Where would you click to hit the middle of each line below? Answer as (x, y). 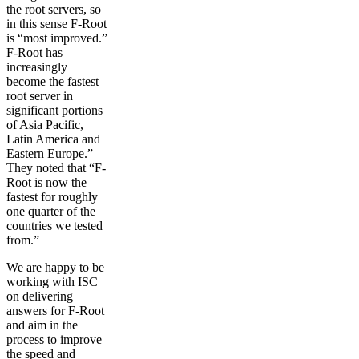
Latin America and (53, 139)
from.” (23, 240)
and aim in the (42, 325)
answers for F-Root (55, 310)
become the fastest (52, 81)
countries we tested (54, 225)
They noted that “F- (56, 167)
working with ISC (52, 281)
